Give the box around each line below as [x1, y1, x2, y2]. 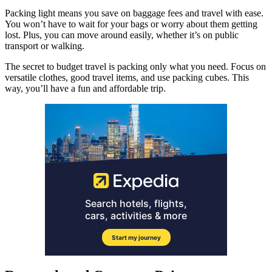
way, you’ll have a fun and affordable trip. [5, 83, 166, 94]
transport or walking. [5, 41, 84, 52]
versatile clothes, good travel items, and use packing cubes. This [5, 72, 249, 83]
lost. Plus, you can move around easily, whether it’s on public [5, 30, 239, 41]
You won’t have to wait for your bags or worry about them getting [5, 19, 257, 30]
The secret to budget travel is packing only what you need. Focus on [5, 61, 266, 72]
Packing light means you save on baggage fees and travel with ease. [5, 8, 263, 19]
